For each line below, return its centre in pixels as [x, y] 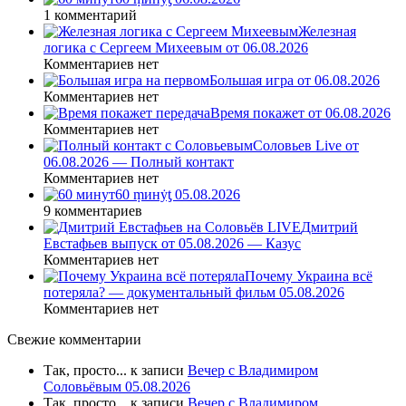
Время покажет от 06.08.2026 [300, 113]
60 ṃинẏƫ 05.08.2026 [178, 195]
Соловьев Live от [306, 146]
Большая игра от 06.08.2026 [295, 81]
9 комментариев [93, 211]
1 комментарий [90, 15]
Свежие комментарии [74, 340]
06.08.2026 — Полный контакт [139, 162]
